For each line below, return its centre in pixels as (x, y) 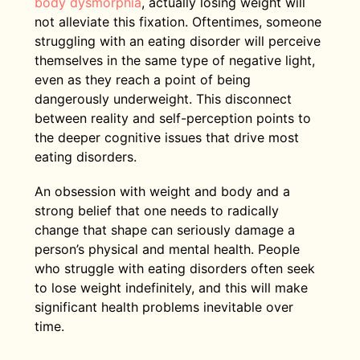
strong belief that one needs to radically (156, 211)
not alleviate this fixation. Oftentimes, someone (178, 21)
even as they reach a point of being (142, 79)
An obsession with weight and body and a (162, 192)
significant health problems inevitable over (164, 307)
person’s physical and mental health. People (167, 250)
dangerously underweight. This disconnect (163, 98)
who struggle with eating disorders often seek (174, 269)
